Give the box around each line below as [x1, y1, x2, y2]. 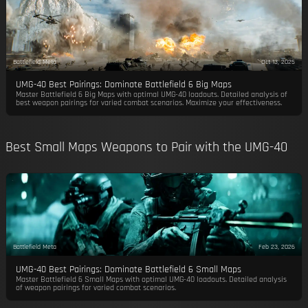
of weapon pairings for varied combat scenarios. [15, 283, 176, 293]
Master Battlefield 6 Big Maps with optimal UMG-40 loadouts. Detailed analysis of [15, 89, 287, 100]
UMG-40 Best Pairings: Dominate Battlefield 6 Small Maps [15, 263, 241, 276]
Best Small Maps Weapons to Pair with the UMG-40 [5, 138, 287, 156]
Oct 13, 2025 [261, 56, 296, 67]
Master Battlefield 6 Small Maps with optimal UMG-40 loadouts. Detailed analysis [15, 274, 287, 285]
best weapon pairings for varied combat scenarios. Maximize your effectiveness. [15, 98, 282, 108]
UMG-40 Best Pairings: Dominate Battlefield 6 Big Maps [15, 78, 232, 91]
